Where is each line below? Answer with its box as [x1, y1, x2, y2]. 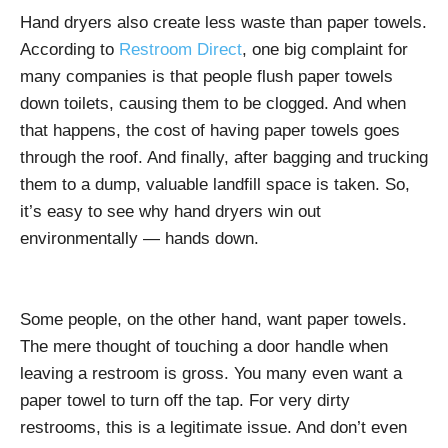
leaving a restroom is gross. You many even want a [20, 364, 402, 384]
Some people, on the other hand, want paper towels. [20, 310, 407, 330]
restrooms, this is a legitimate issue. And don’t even [20, 418, 407, 438]
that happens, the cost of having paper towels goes [20, 121, 400, 141]
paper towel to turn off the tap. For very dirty [20, 391, 350, 411]
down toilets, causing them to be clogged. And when [20, 94, 406, 114]
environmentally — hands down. [20, 229, 259, 249]
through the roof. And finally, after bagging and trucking [20, 148, 428, 168]
